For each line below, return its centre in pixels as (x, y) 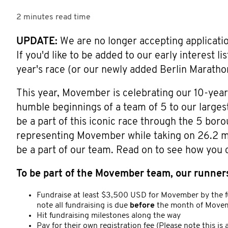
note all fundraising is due (83, 205)
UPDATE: (37, 41)
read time (73, 17)
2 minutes (35, 17)
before (142, 205)
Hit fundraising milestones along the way (109, 216)
